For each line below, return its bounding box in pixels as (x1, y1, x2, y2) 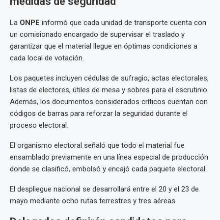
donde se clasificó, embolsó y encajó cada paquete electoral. (10, 165, 207, 174)
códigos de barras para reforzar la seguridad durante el (10, 109, 188, 118)
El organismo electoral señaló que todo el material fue (10, 141, 185, 150)
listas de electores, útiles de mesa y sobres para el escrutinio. (10, 85, 209, 95)
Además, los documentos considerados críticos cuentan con (10, 97, 208, 107)
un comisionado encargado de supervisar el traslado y (10, 30, 185, 39)
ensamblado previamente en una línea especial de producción (10, 153, 208, 162)
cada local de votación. (10, 54, 84, 63)
